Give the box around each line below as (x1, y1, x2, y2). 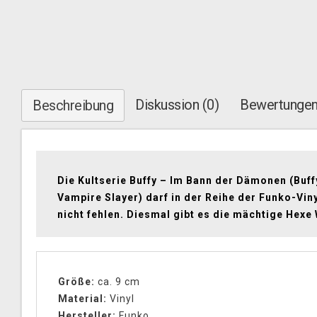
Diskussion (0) (135, 96, 219, 113)
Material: (58, 293, 107, 304)
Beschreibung (33, 97, 113, 114)
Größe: (58, 276, 95, 287)
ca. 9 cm (95, 276, 143, 287)
